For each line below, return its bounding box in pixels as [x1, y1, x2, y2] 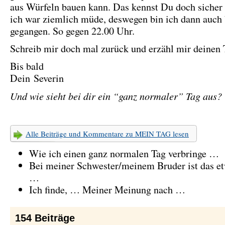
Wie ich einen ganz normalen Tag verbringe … [29, 147, 219, 160]
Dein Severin [10, 71, 64, 85]
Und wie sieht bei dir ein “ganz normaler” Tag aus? [10, 89, 222, 102]
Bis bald [10, 59, 44, 73]
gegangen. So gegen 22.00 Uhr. [10, 24, 135, 38]
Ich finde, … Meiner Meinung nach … [29, 183, 185, 196]
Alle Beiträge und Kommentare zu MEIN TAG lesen [26, 129, 189, 139]
